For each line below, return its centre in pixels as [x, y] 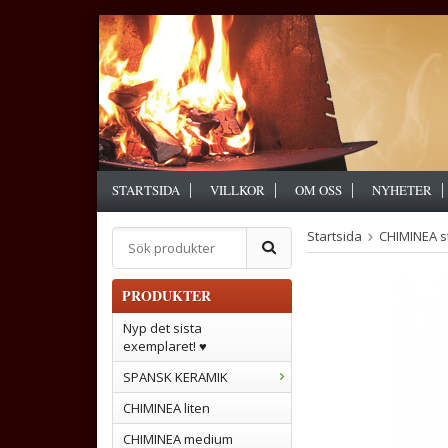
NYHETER [402, 190]
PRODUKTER [166, 295]
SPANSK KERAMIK [175, 377]
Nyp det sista [162, 328]
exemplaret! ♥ [165, 346]
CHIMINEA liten [166, 408]
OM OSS [318, 190]
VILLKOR [237, 190]
